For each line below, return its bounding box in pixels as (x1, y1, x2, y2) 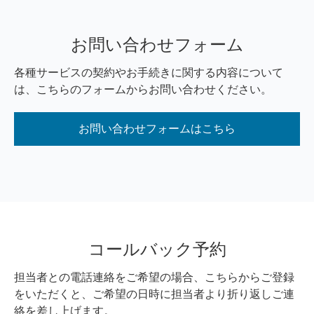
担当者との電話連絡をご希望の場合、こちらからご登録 (14, 271, 294, 284)
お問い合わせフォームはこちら (78, 122, 235, 135)
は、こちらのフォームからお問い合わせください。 (14, 83, 272, 96)
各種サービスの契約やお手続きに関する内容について (14, 66, 283, 79)
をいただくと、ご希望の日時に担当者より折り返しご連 (14, 287, 294, 301)
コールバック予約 (88, 240, 226, 259)
